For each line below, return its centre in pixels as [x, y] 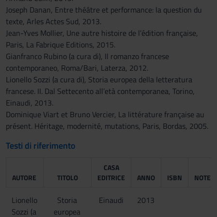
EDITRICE [111, 178]
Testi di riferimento [41, 146]
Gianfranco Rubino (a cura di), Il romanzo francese [87, 56]
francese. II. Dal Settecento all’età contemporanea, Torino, [100, 91]
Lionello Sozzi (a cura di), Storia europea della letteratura [99, 79]
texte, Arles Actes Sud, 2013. [54, 21]
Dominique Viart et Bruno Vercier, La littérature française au [105, 114]
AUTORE [24, 178]
